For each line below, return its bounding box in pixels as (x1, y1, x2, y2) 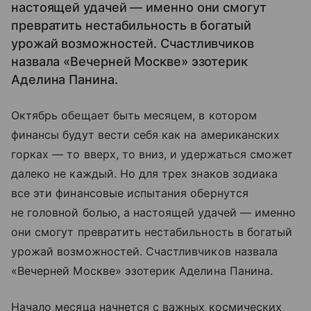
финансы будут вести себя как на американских (11, 128, 280, 142)
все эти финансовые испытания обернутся (11, 186, 249, 200)
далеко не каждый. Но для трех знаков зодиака (11, 167, 278, 180)
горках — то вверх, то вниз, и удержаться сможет (11, 147, 294, 161)
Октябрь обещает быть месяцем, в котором (11, 108, 257, 122)
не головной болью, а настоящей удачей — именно (11, 205, 296, 219)
